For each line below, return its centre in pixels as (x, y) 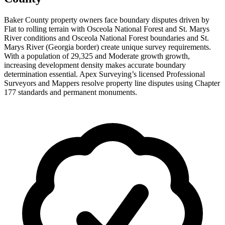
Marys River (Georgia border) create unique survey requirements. (107, 47)
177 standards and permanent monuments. (71, 92)
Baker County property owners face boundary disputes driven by (107, 20)
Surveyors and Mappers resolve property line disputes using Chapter (112, 83)
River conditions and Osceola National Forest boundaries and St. (106, 38)
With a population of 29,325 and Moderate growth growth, (97, 56)
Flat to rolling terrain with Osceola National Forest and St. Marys (107, 29)
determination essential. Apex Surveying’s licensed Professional (104, 74)
